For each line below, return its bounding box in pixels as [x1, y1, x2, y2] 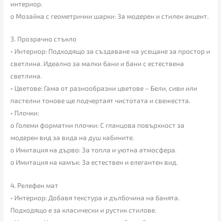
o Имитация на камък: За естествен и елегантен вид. [10, 158, 178, 167]
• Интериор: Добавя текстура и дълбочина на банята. [10, 193, 180, 202]
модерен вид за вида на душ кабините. [10, 133, 135, 142]
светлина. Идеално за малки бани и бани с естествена [10, 59, 184, 68]
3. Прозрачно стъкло [10, 35, 77, 43]
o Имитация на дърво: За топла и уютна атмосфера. [10, 146, 177, 154]
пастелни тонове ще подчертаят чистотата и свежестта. [10, 96, 191, 105]
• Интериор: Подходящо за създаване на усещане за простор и [10, 47, 211, 56]
